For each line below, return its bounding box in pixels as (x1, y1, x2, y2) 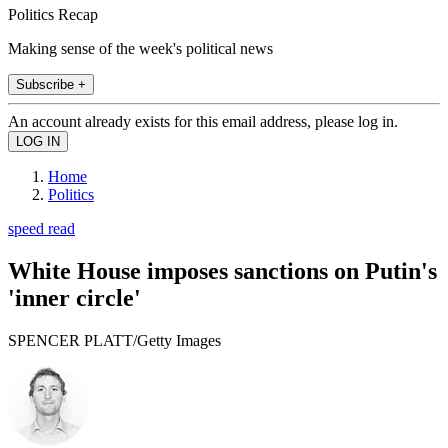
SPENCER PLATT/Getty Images (8, 331, 221, 349)
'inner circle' (8, 284, 141, 311)
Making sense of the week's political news (8, 39, 273, 57)
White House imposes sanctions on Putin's (8, 257, 437, 284)
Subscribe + (16, 76, 86, 92)
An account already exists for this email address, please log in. (8, 112, 398, 130)
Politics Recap (8, 5, 98, 23)
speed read (8, 219, 75, 237)
